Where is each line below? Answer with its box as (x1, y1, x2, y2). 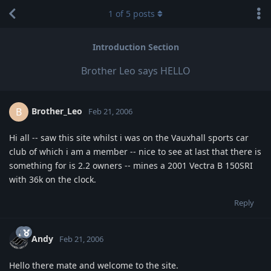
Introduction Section (92, 41, 179, 53)
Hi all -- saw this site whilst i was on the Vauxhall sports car (9, 131, 249, 143)
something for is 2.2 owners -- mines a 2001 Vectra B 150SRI (9, 159, 253, 171)
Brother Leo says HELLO (80, 64, 191, 77)
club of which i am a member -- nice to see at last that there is (9, 145, 261, 157)
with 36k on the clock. (9, 173, 96, 185)
